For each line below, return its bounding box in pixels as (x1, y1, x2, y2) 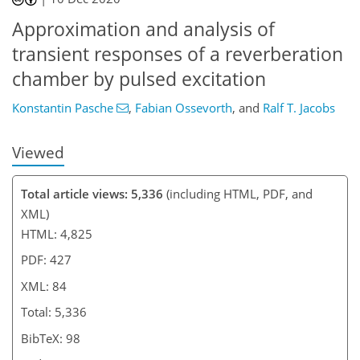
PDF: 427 (21, 252, 72, 268)
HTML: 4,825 (21, 225, 92, 242)
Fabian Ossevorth (134, 99, 232, 116)
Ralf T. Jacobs (262, 99, 335, 116)
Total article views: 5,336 (21, 185, 163, 202)
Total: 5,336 (21, 304, 87, 321)
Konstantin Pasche (12, 99, 113, 116)
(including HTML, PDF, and (163, 185, 313, 202)
